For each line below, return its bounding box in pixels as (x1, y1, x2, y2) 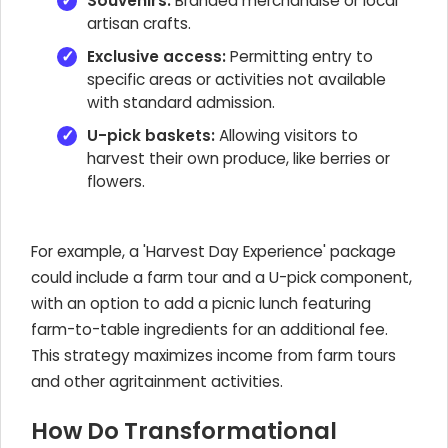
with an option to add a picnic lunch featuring (31, 293, 371, 314)
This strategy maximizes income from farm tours (31, 345, 396, 366)
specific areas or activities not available (87, 69, 386, 90)
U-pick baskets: (87, 125, 215, 146)
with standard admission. (87, 92, 275, 113)
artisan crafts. (87, 13, 191, 34)
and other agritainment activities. (31, 371, 283, 392)
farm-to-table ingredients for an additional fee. (31, 319, 388, 340)
